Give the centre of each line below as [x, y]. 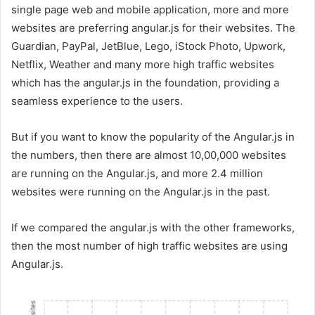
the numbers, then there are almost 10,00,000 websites [149, 155]
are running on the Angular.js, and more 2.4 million [137, 173]
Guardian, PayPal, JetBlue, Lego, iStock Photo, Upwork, [148, 46]
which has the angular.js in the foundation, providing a [145, 82]
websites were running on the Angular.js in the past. [141, 191]
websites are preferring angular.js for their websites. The [153, 27]
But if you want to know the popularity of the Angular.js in [153, 136]
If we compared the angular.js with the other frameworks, [153, 227]
